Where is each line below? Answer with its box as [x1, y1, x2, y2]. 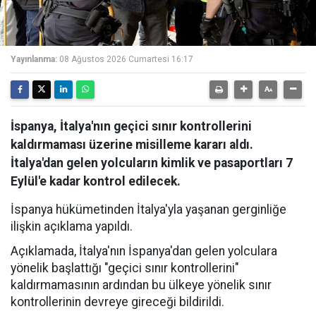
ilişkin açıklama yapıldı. [11, 219, 133, 233]
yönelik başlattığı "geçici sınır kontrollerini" [11, 261, 239, 275]
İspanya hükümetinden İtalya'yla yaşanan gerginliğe [11, 202, 286, 217]
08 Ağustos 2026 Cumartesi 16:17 [59, 54, 193, 64]
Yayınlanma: [11, 54, 57, 64]
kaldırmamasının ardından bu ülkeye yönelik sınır [11, 278, 272, 292]
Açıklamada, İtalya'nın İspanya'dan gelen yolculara [11, 244, 277, 258]
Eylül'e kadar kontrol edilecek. [11, 174, 181, 188]
